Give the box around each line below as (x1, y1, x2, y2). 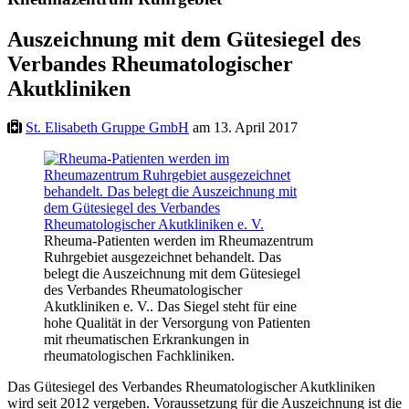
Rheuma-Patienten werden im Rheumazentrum (44, 232, 313, 248)
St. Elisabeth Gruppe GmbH (26, 119, 189, 135)
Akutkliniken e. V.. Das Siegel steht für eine (44, 298, 297, 314)
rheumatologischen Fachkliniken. (44, 347, 235, 363)
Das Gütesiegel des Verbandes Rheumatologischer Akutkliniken (7, 378, 375, 394)
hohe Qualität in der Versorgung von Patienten (44, 314, 310, 330)
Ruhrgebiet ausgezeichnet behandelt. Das (44, 248, 281, 265)
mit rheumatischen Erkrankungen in (44, 330, 249, 347)
